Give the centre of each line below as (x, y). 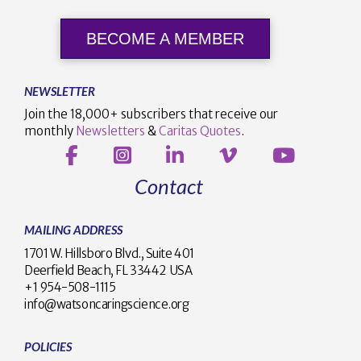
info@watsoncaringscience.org (107, 304)
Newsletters (110, 131)
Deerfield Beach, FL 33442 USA (108, 270)
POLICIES (48, 347)
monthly (50, 131)
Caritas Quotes (200, 131)
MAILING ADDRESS (73, 230)
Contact (168, 187)
